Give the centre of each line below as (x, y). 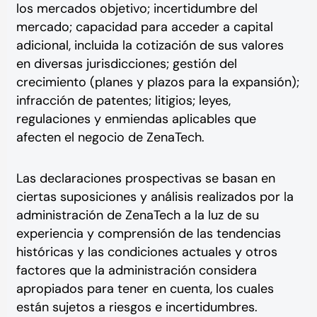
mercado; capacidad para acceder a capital (144, 27)
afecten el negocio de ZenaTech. (110, 138)
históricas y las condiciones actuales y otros (146, 252)
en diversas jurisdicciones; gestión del (126, 64)
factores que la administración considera (136, 270)
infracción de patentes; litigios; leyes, (123, 101)
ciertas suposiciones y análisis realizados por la (155, 196)
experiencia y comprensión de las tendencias (148, 233)
